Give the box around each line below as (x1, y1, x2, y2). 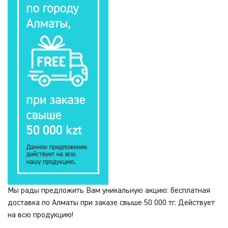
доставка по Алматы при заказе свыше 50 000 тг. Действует (8, 199, 215, 208)
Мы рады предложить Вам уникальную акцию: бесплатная (8, 187, 210, 195)
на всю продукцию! (8, 211, 73, 220)
